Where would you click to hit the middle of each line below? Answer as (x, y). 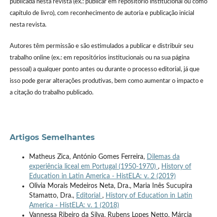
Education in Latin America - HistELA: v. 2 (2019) (102, 176)
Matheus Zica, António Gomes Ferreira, (88, 157)
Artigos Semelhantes (52, 137)
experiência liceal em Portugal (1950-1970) (93, 166)
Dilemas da (163, 157)
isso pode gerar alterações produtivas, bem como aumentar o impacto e (106, 81)
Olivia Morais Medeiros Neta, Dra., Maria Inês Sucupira (110, 186)
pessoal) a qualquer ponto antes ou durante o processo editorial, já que (104, 69)
